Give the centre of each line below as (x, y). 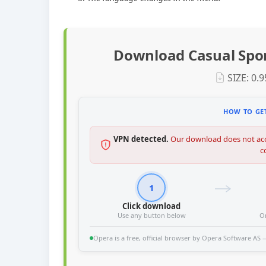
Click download (152, 206)
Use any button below (151, 216)
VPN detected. (141, 139)
